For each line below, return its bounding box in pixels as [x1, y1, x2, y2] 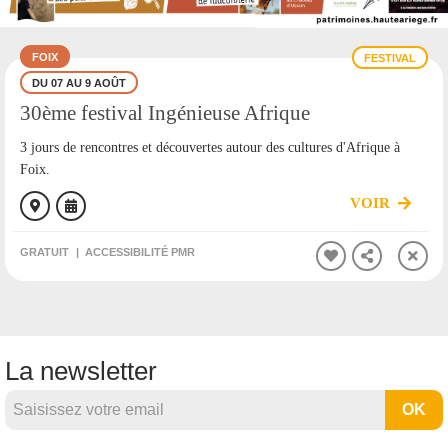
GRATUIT [20, 245, 69, 258]
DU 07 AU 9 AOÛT [32, 76, 126, 89]
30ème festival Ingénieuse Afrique [20, 100, 310, 124]
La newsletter [5, 357, 157, 386]
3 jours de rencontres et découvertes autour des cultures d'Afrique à [20, 139, 400, 155]
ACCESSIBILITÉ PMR [85, 245, 195, 258]
